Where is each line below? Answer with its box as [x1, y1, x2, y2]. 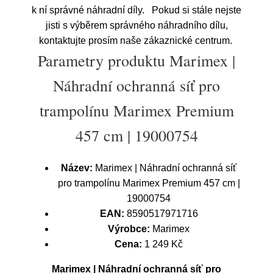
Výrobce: [108, 224, 150, 234]
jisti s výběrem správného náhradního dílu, [45, 20, 228, 30]
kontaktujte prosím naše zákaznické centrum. [38, 35, 235, 46]
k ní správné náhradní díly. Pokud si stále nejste [32, 5, 241, 15]
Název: [61, 163, 93, 173]
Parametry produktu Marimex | [38, 50, 235, 71]
